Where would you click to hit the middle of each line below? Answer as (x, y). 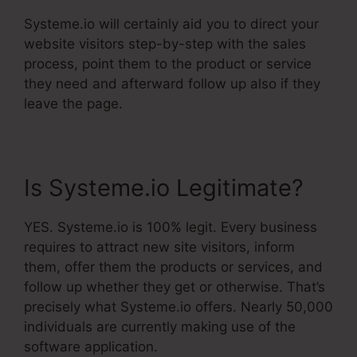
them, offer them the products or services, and (173, 267)
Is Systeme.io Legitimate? (164, 188)
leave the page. (73, 104)
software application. (91, 347)
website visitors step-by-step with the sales (165, 44)
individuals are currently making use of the (160, 327)
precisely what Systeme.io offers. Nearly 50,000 (178, 307)
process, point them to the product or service (168, 64)
